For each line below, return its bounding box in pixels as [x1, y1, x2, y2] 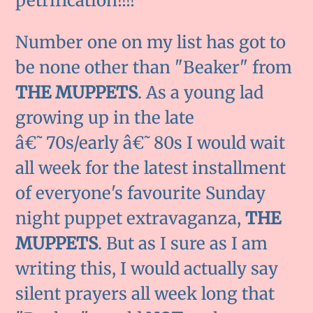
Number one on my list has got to [15, 31, 286, 54]
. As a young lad [138, 82, 264, 104]
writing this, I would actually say [15, 258, 279, 280]
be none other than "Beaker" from [15, 57, 293, 79]
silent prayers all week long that [15, 283, 275, 305]
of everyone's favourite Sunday [15, 182, 266, 205]
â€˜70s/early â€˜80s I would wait [15, 132, 286, 154]
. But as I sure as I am [98, 233, 268, 255]
